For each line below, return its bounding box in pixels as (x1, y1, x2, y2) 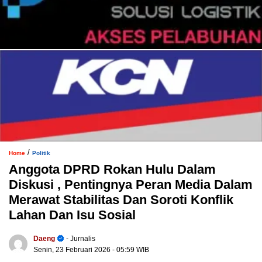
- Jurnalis (64, 235, 95, 243)
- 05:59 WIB (112, 246, 149, 254)
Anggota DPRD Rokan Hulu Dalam (9, 162, 216, 177)
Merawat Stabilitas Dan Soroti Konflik (9, 192, 233, 208)
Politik (32, 150, 50, 157)
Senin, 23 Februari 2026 (33, 246, 112, 254)
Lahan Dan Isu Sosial (9, 208, 136, 223)
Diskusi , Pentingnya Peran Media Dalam (9, 177, 253, 192)
